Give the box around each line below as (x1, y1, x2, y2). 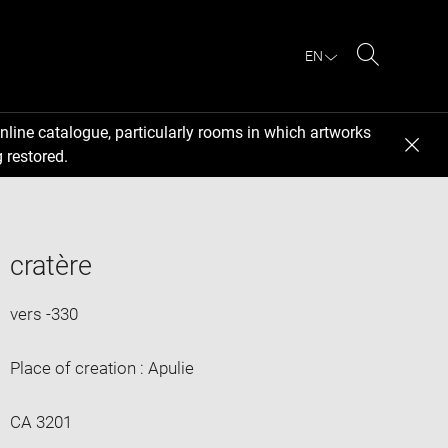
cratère (9, 249, 92, 282)
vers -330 (9, 303, 78, 324)
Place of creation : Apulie (9, 357, 194, 378)
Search (367, 68, 420, 88)
